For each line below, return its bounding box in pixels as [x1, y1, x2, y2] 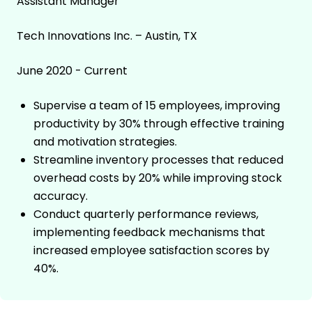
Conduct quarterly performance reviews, [33, 206, 258, 223]
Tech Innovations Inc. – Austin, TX [17, 28, 197, 45]
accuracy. [33, 188, 88, 205]
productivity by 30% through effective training [33, 116, 284, 132]
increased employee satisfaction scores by [33, 242, 270, 259]
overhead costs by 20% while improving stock [33, 170, 282, 187]
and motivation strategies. [33, 134, 177, 150]
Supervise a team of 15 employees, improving [33, 97, 280, 114]
